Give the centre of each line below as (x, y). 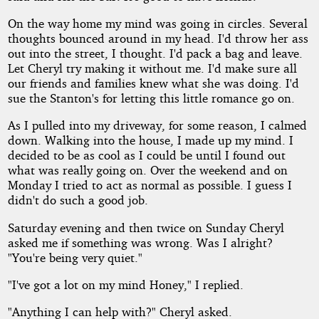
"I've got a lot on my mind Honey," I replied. (125, 285)
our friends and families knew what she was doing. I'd (153, 83)
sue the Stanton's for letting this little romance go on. (151, 98)
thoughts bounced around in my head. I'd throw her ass (158, 38)
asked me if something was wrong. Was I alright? (140, 242)
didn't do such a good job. (78, 200)
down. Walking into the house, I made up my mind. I (150, 140)
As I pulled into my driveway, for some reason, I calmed (157, 125)
